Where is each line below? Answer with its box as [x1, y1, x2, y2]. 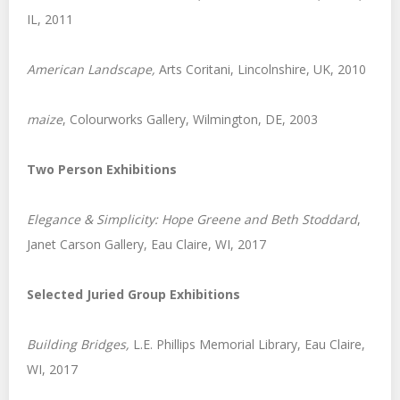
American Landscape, [27, 61, 155, 78]
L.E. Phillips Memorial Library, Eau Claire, [133, 336, 365, 353]
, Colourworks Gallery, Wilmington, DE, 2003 [62, 111, 318, 128]
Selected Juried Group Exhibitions [27, 286, 240, 303]
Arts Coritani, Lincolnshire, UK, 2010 [155, 61, 366, 78]
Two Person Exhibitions [27, 161, 177, 178]
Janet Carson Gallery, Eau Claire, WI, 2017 [27, 236, 266, 253]
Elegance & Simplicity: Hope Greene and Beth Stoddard [27, 211, 357, 228]
